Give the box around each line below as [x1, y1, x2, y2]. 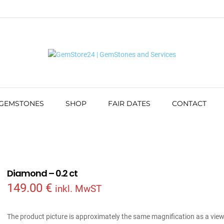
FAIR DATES [108, 99, 150, 108]
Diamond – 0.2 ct [7, 167, 77, 180]
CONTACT [172, 99, 206, 108]
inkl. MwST [55, 183, 101, 195]
